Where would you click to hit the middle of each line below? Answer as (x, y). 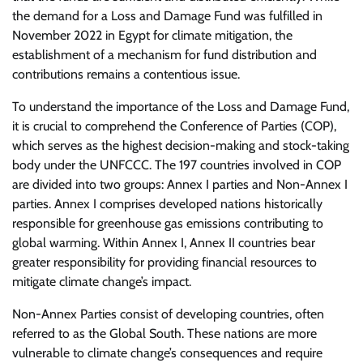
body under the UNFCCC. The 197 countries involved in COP (177, 165)
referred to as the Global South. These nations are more (164, 333)
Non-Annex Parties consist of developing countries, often (168, 314)
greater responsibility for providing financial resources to (164, 262)
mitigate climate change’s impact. (102, 282)
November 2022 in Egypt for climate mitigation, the (152, 35)
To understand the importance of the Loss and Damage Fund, (181, 107)
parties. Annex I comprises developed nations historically (167, 204)
